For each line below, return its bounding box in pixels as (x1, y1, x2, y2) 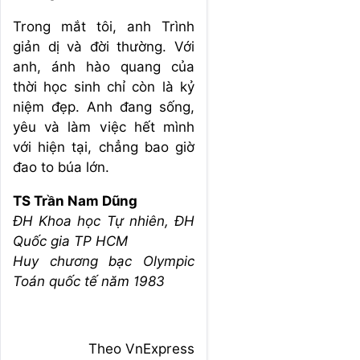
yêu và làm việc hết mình (13, 118, 194, 135)
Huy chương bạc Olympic (13, 252, 194, 269)
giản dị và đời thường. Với (13, 38, 194, 55)
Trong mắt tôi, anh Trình (13, 18, 194, 35)
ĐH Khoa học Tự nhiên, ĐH (13, 212, 194, 229)
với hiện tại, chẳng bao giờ (13, 138, 194, 155)
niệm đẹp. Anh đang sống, (13, 98, 194, 115)
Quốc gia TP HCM (13, 232, 128, 249)
